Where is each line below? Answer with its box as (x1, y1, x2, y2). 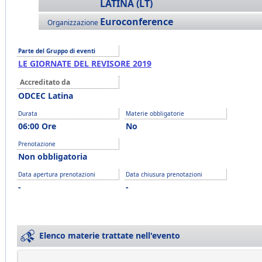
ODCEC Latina (18, 90, 73, 101)
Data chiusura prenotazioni (126, 170, 202, 178)
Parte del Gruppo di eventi (18, 47, 95, 55)
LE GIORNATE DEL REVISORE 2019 (18, 58, 151, 69)
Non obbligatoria (18, 151, 87, 162)
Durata (18, 109, 37, 118)
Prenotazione (18, 140, 56, 148)
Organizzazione (47, 18, 98, 27)
